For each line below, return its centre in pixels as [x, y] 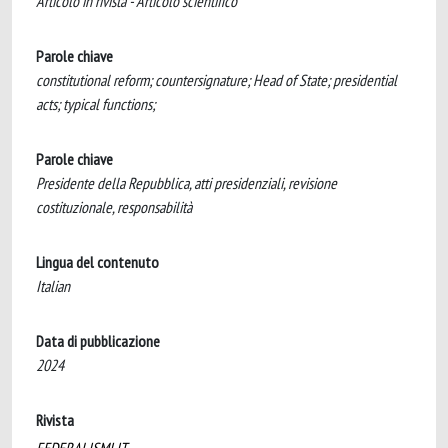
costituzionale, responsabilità [114, 207]
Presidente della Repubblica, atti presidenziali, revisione [186, 183]
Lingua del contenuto [97, 262]
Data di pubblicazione [98, 341]
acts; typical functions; [95, 104]
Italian [53, 286]
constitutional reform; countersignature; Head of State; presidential [216, 80]
